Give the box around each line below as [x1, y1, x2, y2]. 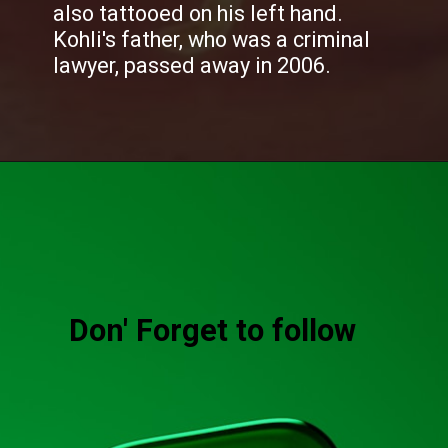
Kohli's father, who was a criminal [53, 27, 371, 53]
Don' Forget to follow [68, 312, 356, 348]
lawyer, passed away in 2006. [53, 53, 337, 79]
